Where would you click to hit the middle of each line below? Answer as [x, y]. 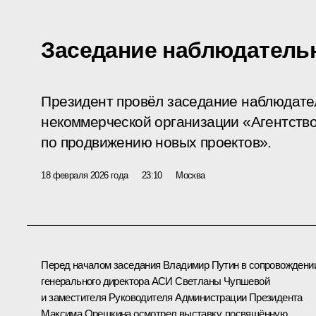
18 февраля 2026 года [85, 175]
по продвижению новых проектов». [156, 142]
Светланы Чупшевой [223, 281]
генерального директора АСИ [108, 281]
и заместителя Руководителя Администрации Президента [172, 297]
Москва [190, 175]
